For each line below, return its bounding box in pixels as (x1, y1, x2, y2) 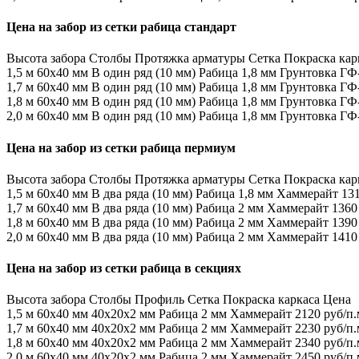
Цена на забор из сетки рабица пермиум (6, 140, 236, 155)
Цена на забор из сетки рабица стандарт (6, 20, 236, 34)
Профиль (135, 292, 184, 307)
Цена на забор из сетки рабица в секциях (6, 261, 241, 276)
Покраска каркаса (223, 292, 320, 307)
